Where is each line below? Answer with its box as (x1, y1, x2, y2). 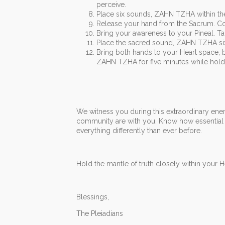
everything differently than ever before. (76, 127, 202, 135)
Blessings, (76, 193, 109, 201)
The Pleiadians (76, 209, 123, 218)
